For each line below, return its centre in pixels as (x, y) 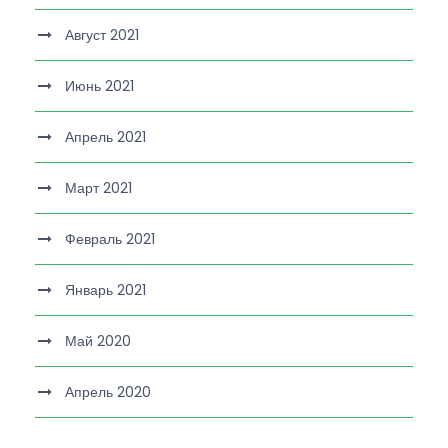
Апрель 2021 (105, 136)
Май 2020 (98, 340)
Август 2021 (102, 34)
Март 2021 (98, 187)
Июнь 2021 (99, 85)
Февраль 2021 (110, 238)
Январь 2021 (105, 289)
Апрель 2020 (108, 391)
